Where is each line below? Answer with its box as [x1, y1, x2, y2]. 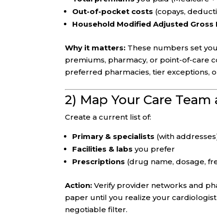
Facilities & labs [72, 144, 133, 154]
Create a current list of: [65, 112, 152, 122]
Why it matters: [65, 43, 126, 53]
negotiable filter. [65, 205, 128, 215]
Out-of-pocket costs [72, 7, 154, 16]
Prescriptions [72, 157, 125, 167]
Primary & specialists [72, 132, 155, 141]
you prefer [133, 144, 175, 154]
